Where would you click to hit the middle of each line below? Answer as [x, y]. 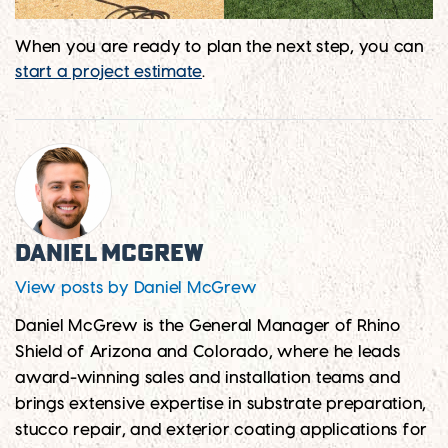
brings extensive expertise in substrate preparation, [220, 404]
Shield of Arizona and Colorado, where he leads [208, 352]
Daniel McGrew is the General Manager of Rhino [208, 326]
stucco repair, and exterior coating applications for [221, 430]
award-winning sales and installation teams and [208, 378]
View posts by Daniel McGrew [136, 288]
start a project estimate [108, 72]
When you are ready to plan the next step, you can [219, 47]
